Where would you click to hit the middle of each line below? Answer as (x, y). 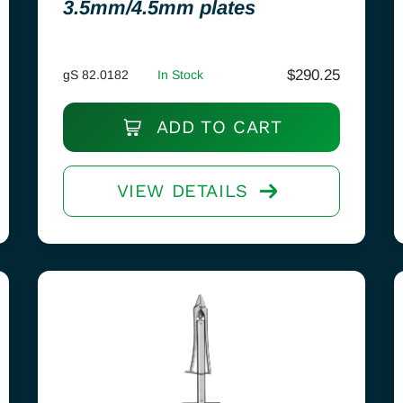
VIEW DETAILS (182, 191)
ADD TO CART (216, 127)
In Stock (180, 75)
